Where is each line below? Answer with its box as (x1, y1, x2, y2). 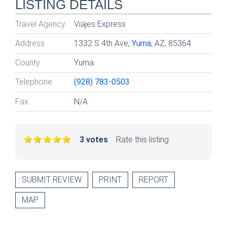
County (15, 58, 40, 68)
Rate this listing (116, 134, 169, 144)
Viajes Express (74, 19, 126, 29)
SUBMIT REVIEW (22, 174, 82, 184)
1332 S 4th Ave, (74, 38, 132, 48)
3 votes (80, 134, 108, 144)
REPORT (139, 174, 168, 184)
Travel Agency (15, 19, 65, 29)
